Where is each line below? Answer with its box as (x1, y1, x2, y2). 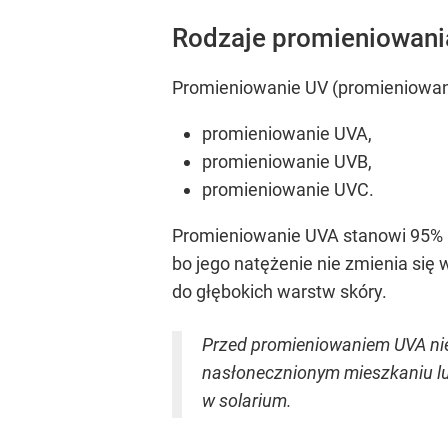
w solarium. (202, 390, 292, 412)
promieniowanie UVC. (202, 179, 374, 201)
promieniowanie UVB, (202, 151, 372, 173)
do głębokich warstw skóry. (172, 281, 387, 303)
